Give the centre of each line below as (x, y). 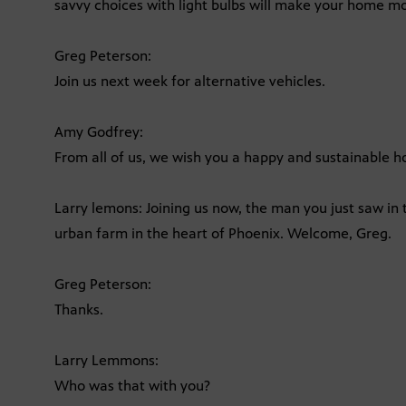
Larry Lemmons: (106, 360)
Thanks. (79, 309)
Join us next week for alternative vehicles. (190, 81)
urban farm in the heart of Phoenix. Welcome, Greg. (223, 233)
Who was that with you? (132, 385)
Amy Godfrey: (99, 131)
